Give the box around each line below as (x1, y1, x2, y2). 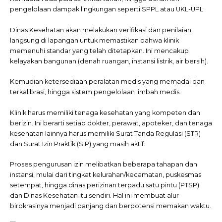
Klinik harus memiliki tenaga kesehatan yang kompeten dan (10, 109, 200, 116)
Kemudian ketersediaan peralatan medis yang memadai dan (10, 78, 205, 86)
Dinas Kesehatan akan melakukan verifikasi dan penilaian (10, 26, 191, 34)
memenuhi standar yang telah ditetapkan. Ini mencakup (10, 47, 189, 55)
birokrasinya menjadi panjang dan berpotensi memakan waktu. (10, 202, 211, 210)
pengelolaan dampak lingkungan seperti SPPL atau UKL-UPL (10, 5, 203, 13)
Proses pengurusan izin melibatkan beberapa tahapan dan (10, 161, 197, 168)
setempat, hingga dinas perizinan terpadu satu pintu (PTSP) (10, 181, 199, 189)
